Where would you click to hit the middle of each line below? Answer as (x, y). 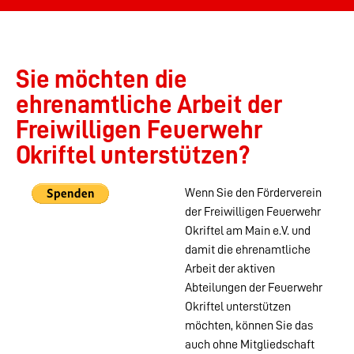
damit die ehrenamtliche (248, 250)
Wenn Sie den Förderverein (253, 193)
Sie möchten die (102, 79)
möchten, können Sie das (249, 326)
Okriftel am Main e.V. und (248, 231)
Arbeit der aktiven (230, 269)
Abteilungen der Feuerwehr (254, 288)
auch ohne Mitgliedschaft (250, 345)
